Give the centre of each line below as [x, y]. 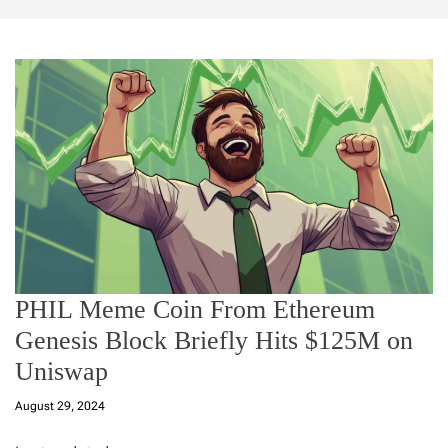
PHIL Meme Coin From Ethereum [195, 309]
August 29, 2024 [60, 405]
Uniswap [61, 371]
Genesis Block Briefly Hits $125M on [214, 340]
